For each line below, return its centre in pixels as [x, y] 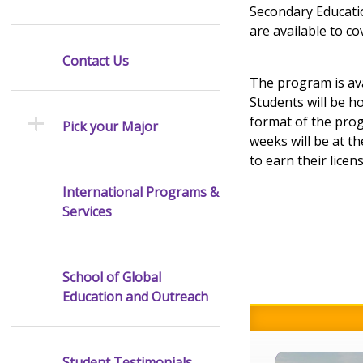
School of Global [111, 277]
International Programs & [140, 192]
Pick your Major [110, 126]
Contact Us [95, 60]
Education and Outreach [135, 296]
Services [87, 211]
